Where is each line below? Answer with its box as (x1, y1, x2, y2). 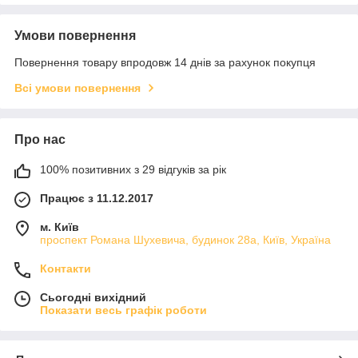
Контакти (40, 261, 91, 275)
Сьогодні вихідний (40, 290, 146, 304)
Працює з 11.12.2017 (40, 191, 153, 205)
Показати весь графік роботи (40, 303, 207, 316)
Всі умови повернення (14, 81, 141, 94)
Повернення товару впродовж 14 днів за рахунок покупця (14, 55, 316, 69)
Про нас (14, 132, 66, 146)
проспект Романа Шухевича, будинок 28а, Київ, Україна (40, 233, 331, 246)
